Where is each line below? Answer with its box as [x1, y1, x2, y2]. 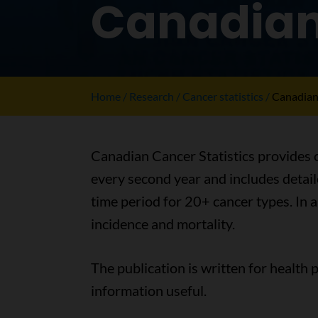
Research [129, 89, 174, 103]
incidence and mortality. [90, 214, 235, 232]
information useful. [90, 281, 207, 299]
